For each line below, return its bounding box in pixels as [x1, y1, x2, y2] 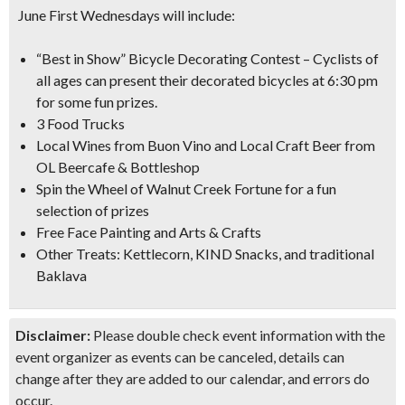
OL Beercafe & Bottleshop [36, 158, 200, 175]
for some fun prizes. [36, 93, 157, 110]
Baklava [36, 267, 87, 284]
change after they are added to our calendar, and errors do [15, 370, 370, 387]
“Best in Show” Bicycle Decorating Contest [36, 50, 300, 67]
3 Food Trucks [36, 115, 125, 132]
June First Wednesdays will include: [18, 6, 235, 24]
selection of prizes [36, 202, 149, 219]
